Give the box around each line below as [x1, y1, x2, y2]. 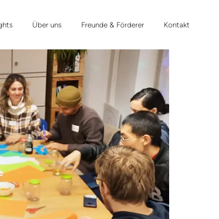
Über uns [32, 20, 62, 29]
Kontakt [164, 20, 190, 29]
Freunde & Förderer [81, 20, 144, 29]
